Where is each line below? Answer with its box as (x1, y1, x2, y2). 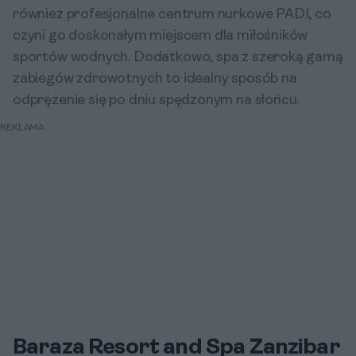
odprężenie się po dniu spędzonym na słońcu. (13, 93, 300, 108)
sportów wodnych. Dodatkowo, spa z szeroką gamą (13, 50, 343, 65)
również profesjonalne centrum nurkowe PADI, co (13, 7, 331, 22)
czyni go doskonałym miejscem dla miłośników (13, 29, 308, 44)
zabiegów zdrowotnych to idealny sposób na (13, 72, 297, 87)
